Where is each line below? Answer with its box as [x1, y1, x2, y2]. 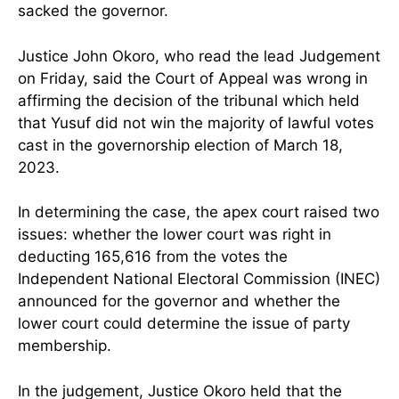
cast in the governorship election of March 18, [18, 135, 343, 154]
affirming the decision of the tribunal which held [18, 91, 360, 110]
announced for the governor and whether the [18, 292, 340, 311]
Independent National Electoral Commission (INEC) [18, 270, 380, 289]
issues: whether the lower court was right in [18, 225, 331, 244]
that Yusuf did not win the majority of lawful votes [18, 113, 374, 132]
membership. [18, 337, 111, 355]
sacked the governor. [18, 2, 168, 20]
